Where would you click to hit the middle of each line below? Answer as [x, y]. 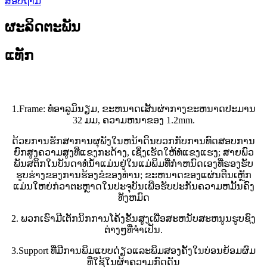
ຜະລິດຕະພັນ [43, 27]
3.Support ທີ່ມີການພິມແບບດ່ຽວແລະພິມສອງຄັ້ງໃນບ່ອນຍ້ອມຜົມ [133, 251]
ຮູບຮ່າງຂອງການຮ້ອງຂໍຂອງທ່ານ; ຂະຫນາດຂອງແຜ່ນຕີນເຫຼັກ [133, 175]
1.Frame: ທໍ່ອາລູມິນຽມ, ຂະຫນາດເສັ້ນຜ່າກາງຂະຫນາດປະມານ [133, 109]
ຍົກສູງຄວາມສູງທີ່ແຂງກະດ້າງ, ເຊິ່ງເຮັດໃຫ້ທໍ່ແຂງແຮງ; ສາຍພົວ [133, 153]
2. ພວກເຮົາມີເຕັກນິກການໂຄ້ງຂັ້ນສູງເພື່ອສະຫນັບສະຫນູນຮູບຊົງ [133, 219]
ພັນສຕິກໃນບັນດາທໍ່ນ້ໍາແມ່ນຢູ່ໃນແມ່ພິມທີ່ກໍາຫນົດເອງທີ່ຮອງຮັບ [133, 164]
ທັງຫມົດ [133, 198]
